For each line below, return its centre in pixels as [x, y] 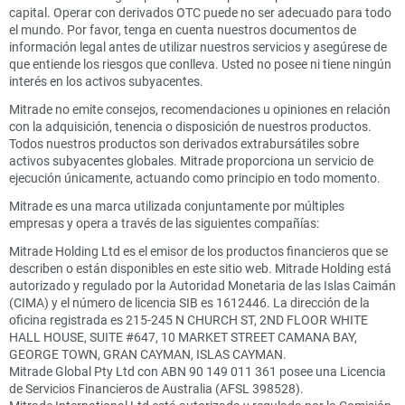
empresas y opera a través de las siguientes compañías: [164, 222]
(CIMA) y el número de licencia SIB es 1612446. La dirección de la [189, 302]
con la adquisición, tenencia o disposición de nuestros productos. [190, 126]
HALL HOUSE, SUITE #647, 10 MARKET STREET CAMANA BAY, [183, 336]
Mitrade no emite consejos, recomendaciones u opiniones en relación [200, 108]
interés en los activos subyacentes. [106, 80]
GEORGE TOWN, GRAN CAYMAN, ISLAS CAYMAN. [148, 353]
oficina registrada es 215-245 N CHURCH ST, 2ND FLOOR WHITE [188, 319]
